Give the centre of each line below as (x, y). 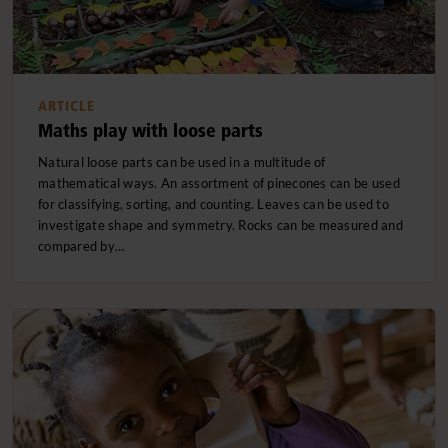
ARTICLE (66, 106)
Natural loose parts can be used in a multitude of (182, 162)
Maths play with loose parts (150, 131)
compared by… (81, 246)
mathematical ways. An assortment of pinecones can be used (219, 183)
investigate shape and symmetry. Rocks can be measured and (220, 225)
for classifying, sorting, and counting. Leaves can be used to (213, 204)
